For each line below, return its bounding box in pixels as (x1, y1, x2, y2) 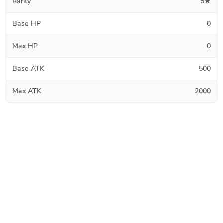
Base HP (12, 18, 41, 28)
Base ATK (12, 63, 44, 73)
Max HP (12, 41, 38, 51)
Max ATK (12, 86, 41, 96)
